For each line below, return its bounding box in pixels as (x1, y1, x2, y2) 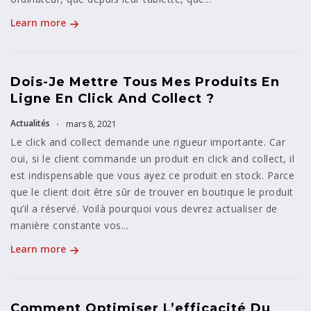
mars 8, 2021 (64, 118, 117, 131)
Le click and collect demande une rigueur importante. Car (10, 135, 285, 149)
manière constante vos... (10, 219, 128, 233)
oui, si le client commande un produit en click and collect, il (10, 152, 294, 166)
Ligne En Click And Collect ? (10, 91, 215, 107)
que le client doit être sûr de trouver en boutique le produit (10, 185, 294, 199)
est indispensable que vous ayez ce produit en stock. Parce (10, 169, 294, 183)
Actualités (10, 117, 50, 130)
